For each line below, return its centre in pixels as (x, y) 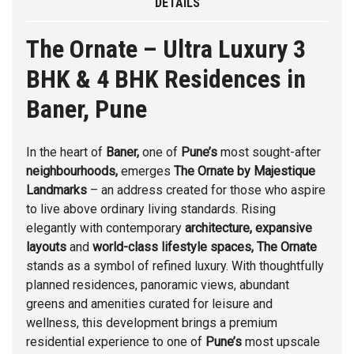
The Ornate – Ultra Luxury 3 (166, 49)
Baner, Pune (87, 109)
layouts (46, 247)
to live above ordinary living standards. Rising (151, 209)
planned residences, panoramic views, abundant (158, 285)
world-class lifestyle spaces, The (185, 247)
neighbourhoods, (72, 171)
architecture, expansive (249, 228)
